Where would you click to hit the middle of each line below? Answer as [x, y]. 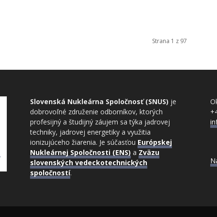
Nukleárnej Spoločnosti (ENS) [80, 152]
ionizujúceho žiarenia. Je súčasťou [84, 142]
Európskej [155, 142]
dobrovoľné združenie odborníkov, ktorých [96, 112]
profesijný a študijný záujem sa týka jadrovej [100, 122]
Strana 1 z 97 [170, 41]
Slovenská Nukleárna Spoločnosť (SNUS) [99, 101]
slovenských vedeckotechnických [89, 163]
